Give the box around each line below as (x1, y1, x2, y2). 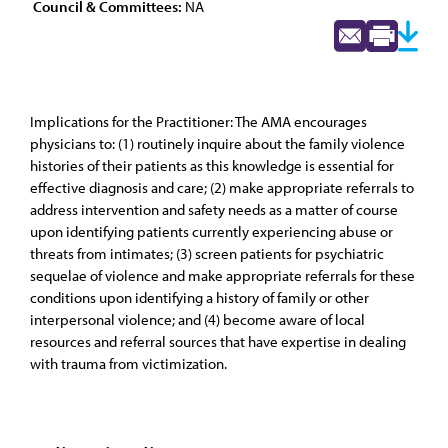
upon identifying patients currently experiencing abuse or (30, 222, 393, 241)
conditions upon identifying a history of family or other (30, 288, 369, 307)
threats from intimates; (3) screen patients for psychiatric (30, 244, 384, 263)
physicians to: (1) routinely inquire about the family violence (30, 134, 405, 153)
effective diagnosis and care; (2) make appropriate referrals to (30, 178, 414, 197)
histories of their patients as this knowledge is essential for (30, 156, 394, 175)
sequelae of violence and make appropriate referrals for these (30, 266, 415, 285)
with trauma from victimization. (30, 354, 227, 373)
